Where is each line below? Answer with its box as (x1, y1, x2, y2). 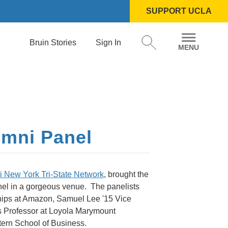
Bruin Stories (30, 38, 76, 47)
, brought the (103, 170, 149, 179)
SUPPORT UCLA (146, 7, 212, 15)
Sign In (96, 38, 121, 47)
